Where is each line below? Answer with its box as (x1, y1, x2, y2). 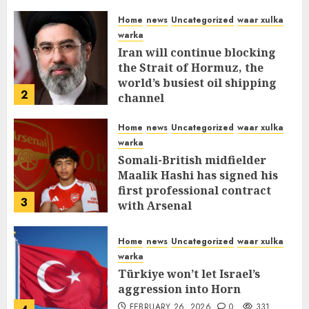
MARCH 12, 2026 (129, 109, 199, 122)
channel (118, 90, 164, 106)
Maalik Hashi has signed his (118, 167, 278, 183)
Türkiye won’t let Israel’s (118, 266, 260, 281)
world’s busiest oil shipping (118, 74, 277, 90)
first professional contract (118, 182, 271, 198)
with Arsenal (118, 197, 192, 213)
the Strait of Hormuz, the (118, 59, 263, 75)
